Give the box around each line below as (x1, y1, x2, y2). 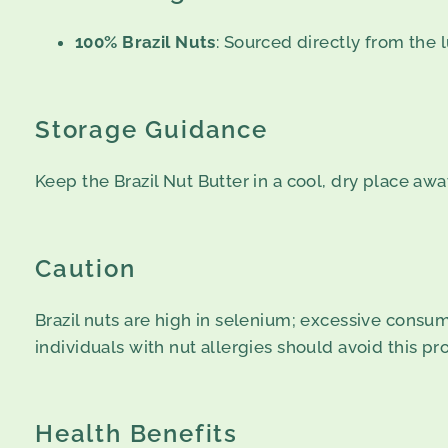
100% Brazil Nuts (75, 31, 216, 52)
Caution (35, 253, 136, 283)
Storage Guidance (35, 114, 268, 144)
